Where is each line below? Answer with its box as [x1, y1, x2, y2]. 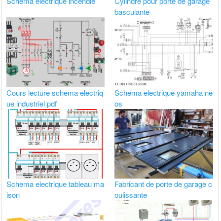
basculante [114, 6, 150, 17]
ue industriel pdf [6, 98, 57, 109]
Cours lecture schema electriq [6, 87, 104, 98]
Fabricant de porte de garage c [114, 178, 213, 189]
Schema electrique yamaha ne [114, 87, 213, 98]
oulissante [114, 189, 147, 200]
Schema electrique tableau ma [6, 178, 105, 189]
